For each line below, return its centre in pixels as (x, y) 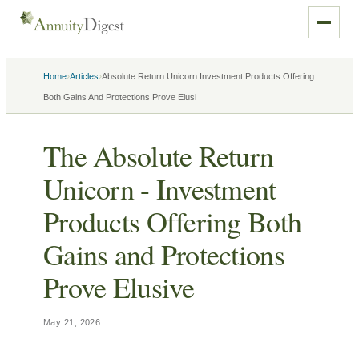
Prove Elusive (119, 287)
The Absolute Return (159, 155)
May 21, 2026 (72, 322)
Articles (84, 76)
